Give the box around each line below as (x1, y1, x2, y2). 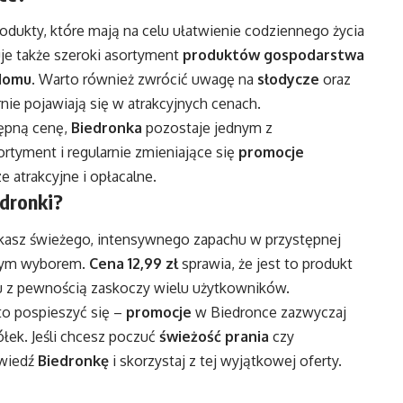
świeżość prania (159, 327, 269, 345)
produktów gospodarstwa (183, 46, 364, 65)
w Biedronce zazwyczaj (192, 302, 346, 321)
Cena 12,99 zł (89, 254, 178, 273)
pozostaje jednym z (142, 119, 273, 138)
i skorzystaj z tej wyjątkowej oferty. (109, 351, 342, 370)
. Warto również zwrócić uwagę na (31, 70, 257, 89)
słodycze (257, 70, 319, 89)
